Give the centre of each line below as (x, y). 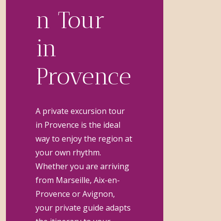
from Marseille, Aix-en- (78, 180)
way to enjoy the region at (84, 138)
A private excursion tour (80, 111)
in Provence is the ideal (78, 125)
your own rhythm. (69, 152)
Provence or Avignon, (75, 194)
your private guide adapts (83, 207)
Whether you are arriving (83, 166)
